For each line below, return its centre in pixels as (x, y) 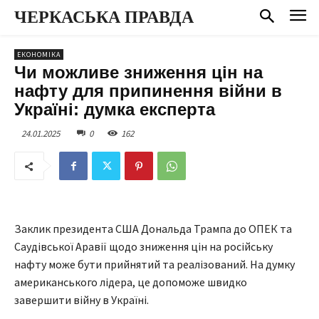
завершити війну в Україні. (82, 300)
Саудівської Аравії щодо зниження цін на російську (143, 247)
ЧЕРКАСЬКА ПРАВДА (104, 17)
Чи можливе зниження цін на (138, 72)
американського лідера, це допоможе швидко (131, 282)
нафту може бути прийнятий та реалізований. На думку (155, 265)
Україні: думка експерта (115, 109)
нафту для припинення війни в (148, 90)
